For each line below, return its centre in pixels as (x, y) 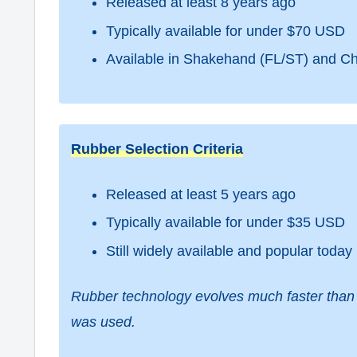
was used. (103, 322)
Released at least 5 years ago (200, 194)
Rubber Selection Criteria (157, 149)
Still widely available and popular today (229, 251)
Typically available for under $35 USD (225, 223)
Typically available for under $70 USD (225, 31)
